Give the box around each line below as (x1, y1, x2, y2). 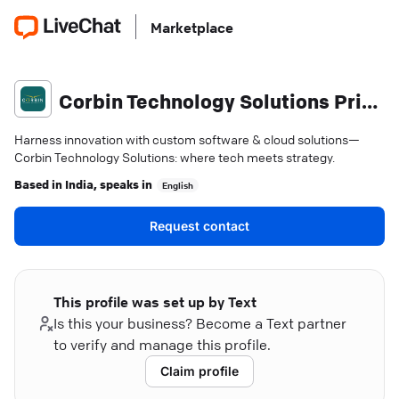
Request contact (150, 218, 249, 233)
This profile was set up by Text (53, 293, 257, 311)
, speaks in (94, 175, 152, 191)
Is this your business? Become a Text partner (53, 314, 347, 332)
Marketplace (151, 19, 233, 37)
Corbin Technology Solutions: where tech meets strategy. (14, 149, 335, 165)
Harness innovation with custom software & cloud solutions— (14, 131, 360, 147)
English (162, 179, 193, 191)
